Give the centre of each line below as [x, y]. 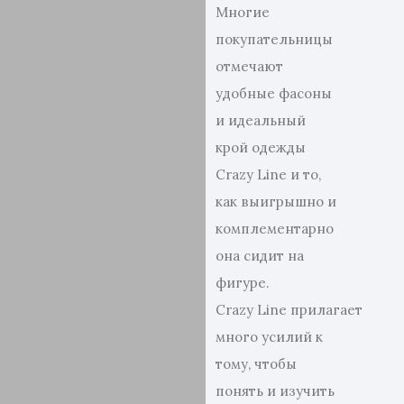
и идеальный [261, 120]
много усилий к [270, 337]
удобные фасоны [274, 93]
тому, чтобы [257, 364]
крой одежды [261, 147]
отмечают [250, 66]
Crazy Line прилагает [289, 310]
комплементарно [275, 229]
